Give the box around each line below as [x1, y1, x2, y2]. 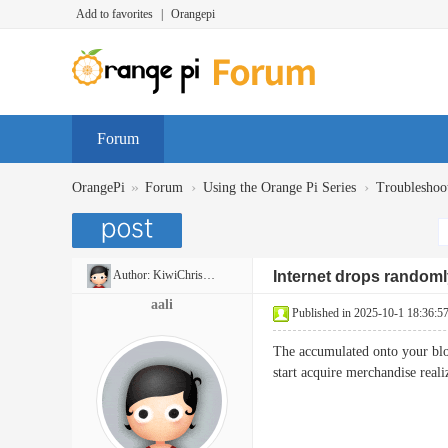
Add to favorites [76, 7, 153, 21]
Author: [111, 268, 153, 282]
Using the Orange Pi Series [203, 180, 356, 195]
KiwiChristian [153, 268, 203, 282]
